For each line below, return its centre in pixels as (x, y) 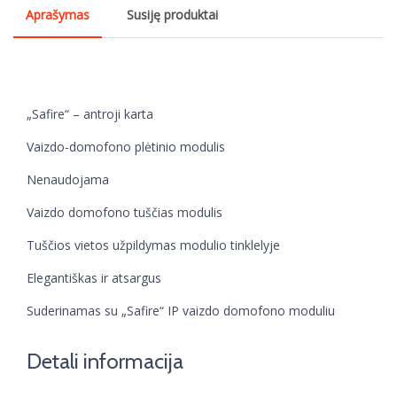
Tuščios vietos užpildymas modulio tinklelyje (153, 245)
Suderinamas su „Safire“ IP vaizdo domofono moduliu (181, 311)
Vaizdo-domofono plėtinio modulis (126, 147)
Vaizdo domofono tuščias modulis (125, 212)
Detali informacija (105, 361)
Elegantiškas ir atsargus (94, 278)
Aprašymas (58, 15)
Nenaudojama (68, 179)
